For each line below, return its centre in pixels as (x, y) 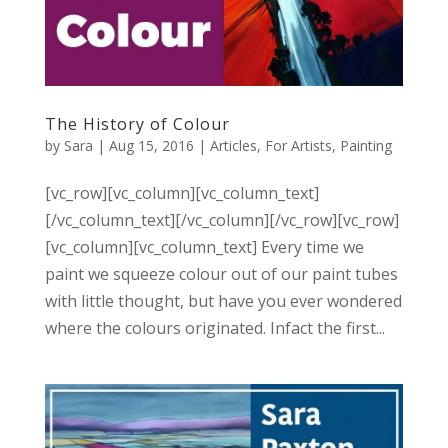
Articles (233, 145)
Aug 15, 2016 (151, 145)
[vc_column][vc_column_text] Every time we (204, 246)
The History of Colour (137, 123)
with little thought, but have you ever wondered (223, 300)
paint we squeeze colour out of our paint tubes (221, 273)
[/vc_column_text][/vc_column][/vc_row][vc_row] (221, 219)
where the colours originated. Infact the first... (214, 327)
